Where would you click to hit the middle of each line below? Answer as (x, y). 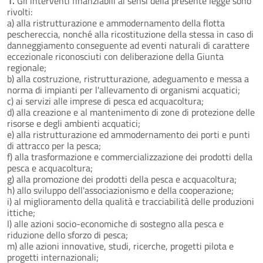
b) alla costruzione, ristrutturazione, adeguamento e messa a (128, 78)
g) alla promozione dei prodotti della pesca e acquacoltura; (122, 179)
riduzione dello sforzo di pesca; (68, 235)
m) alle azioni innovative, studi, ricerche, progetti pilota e (120, 246)
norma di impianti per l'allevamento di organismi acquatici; (124, 90)
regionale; (27, 67)
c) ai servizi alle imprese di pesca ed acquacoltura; (105, 101)
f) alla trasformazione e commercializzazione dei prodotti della (130, 156)
